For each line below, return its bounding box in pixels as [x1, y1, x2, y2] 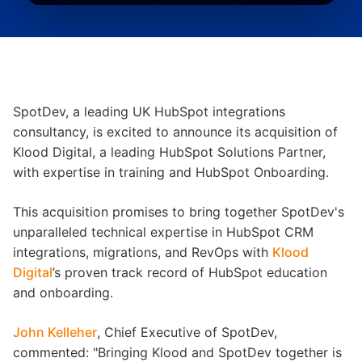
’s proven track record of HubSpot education [53, 263, 327, 280]
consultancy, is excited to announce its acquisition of [13, 123, 338, 140]
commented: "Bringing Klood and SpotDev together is [13, 343, 342, 360]
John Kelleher [13, 323, 97, 340]
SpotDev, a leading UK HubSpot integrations [13, 103, 285, 120]
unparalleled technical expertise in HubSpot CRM [13, 223, 314, 240]
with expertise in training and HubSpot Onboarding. [13, 163, 329, 180]
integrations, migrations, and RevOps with [13, 243, 272, 260]
